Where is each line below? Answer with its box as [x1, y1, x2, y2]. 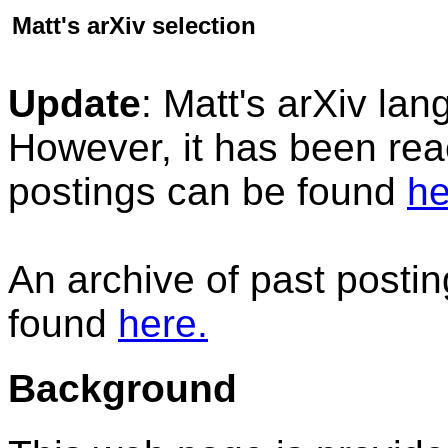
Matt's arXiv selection [12, 12, 256, 39]
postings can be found [8, 170, 396, 213]
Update [8, 82, 141, 125]
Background [8, 367, 237, 411]
